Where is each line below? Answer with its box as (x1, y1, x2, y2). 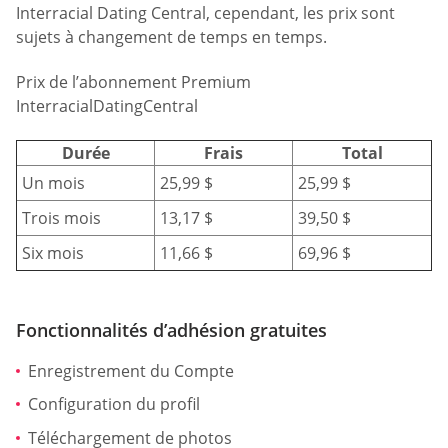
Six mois (22, 241, 84, 264)
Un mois (22, 171, 85, 194)
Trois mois (22, 206, 101, 229)
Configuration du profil (28, 393, 200, 416)
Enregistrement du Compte (28, 359, 234, 382)
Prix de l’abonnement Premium (16, 71, 251, 94)
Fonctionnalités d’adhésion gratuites (16, 317, 327, 342)
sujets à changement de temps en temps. (16, 25, 327, 48)
